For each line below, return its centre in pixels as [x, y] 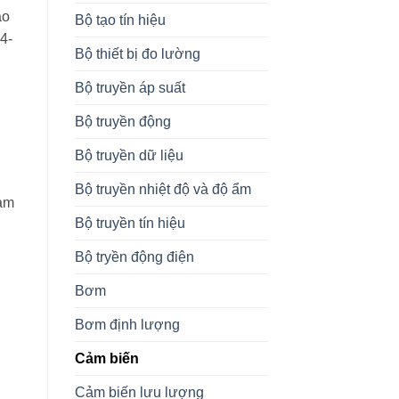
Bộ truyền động [122, 121]
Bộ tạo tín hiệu [120, 20]
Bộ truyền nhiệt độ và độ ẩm [163, 189]
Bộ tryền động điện [134, 256]
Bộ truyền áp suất [130, 87]
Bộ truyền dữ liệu [129, 155]
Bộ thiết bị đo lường [137, 53]
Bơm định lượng [127, 324]
